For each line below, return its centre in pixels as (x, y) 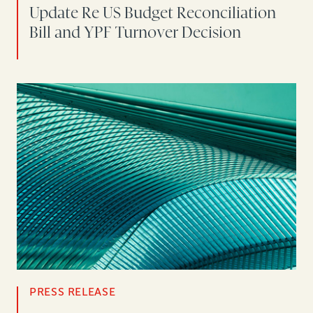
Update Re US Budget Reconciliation (153, 13)
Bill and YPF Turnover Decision (135, 33)
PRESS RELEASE (73, 291)
